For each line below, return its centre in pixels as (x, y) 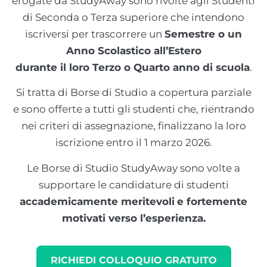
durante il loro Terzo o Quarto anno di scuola (132, 67)
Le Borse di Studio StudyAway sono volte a (133, 168)
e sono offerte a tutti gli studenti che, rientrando (133, 109)
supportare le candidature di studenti (133, 184)
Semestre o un (203, 34)
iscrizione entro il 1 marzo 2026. (133, 143)
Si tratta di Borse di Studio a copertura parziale (133, 93)
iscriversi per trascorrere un (95, 34)
